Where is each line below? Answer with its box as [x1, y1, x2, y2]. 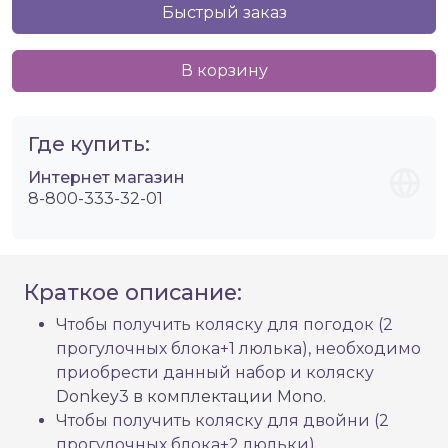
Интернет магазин [28, 168, 185, 188]
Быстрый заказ [161, 3, 287, 23]
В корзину [180, 61, 268, 81]
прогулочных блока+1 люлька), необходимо [56, 339, 421, 359]
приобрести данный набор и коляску [56, 363, 374, 383]
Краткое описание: [24, 279, 242, 306]
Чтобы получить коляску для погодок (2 [56, 315, 393, 335]
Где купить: [28, 132, 150, 157]
